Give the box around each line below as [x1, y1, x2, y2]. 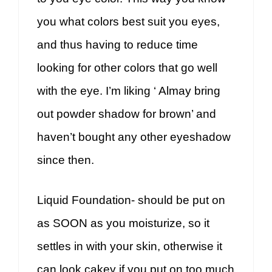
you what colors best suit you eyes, [37, 15, 220, 28]
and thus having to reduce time [37, 38, 198, 51]
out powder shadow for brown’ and [37, 107, 216, 120]
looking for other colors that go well [37, 61, 217, 74]
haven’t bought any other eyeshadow [37, 130, 231, 143]
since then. [37, 153, 94, 166]
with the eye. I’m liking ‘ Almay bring [37, 84, 220, 97]
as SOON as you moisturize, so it [37, 217, 209, 230]
